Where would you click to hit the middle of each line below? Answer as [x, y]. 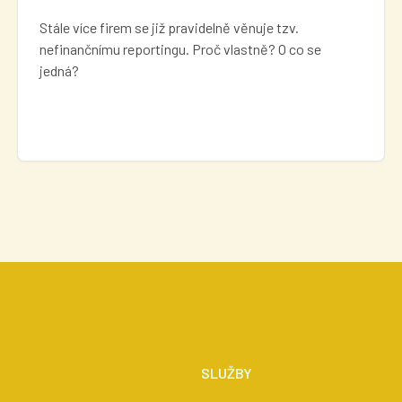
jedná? [59, 70]
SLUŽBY [227, 372]
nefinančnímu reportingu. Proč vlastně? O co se [180, 48]
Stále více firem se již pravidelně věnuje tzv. [169, 27]
